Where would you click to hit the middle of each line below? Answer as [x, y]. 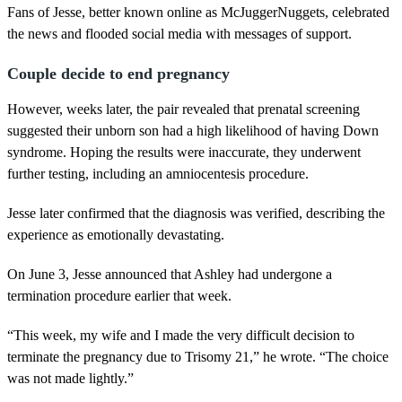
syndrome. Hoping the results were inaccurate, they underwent [184, 152]
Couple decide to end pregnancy [118, 73]
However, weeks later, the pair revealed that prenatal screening [184, 109]
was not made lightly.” [70, 378]
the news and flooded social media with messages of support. [179, 33]
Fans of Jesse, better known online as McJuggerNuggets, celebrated [198, 12]
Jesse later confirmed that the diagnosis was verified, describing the [196, 213]
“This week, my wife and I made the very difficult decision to [181, 335]
